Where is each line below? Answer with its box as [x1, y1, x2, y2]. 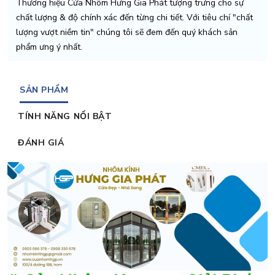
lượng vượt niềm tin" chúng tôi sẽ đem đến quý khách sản [16, 26, 238, 39]
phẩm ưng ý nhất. [16, 41, 82, 53]
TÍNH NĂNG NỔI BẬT [18, 110, 112, 123]
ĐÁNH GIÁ [18, 137, 64, 149]
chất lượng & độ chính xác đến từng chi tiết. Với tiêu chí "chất [16, 12, 253, 24]
